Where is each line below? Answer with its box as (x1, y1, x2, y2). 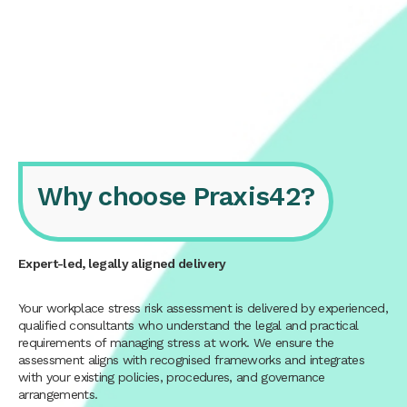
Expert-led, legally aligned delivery (18, 256, 226, 272)
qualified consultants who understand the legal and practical (18, 318, 359, 333)
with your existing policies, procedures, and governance (18, 370, 325, 385)
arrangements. (18, 387, 98, 402)
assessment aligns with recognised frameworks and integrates (18, 352, 364, 368)
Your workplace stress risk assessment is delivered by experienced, (18, 301, 389, 316)
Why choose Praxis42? (37, 181, 315, 213)
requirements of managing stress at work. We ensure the (18, 335, 334, 351)
